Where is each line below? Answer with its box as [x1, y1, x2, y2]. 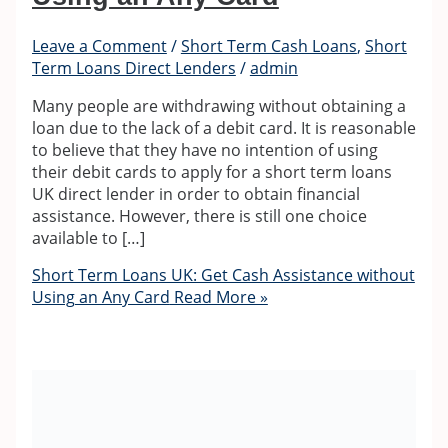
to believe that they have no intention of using [31, 138, 378, 161]
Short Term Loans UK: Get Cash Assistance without [31, 264, 415, 287]
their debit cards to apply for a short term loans [31, 160, 392, 183]
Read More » [169, 286, 268, 309]
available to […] [31, 226, 145, 249]
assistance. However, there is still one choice [31, 204, 367, 227]
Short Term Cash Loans [180, 35, 357, 58]
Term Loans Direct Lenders [31, 57, 236, 80]
